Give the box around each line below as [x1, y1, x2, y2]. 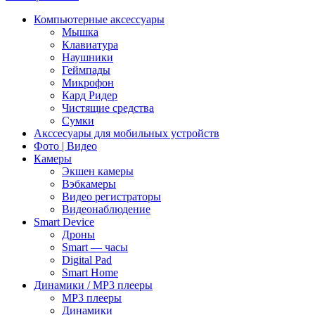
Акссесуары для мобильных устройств [34, 127, 219, 139]
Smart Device [34, 216, 94, 228]
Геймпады [62, 64, 110, 76]
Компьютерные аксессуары [34, 13, 165, 25]
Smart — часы [62, 241, 128, 253]
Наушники [62, 51, 113, 63]
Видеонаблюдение [62, 203, 150, 215]
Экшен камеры [62, 165, 134, 177]
